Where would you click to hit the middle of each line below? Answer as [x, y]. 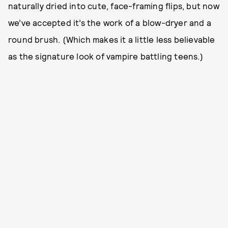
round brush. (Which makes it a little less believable [112, 39]
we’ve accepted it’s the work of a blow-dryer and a [110, 23]
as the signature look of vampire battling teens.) [106, 56]
